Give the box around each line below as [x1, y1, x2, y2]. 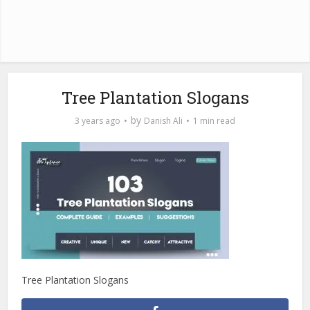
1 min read [193, 115, 235, 127]
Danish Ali [144, 115, 183, 127]
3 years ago [75, 115, 120, 127]
